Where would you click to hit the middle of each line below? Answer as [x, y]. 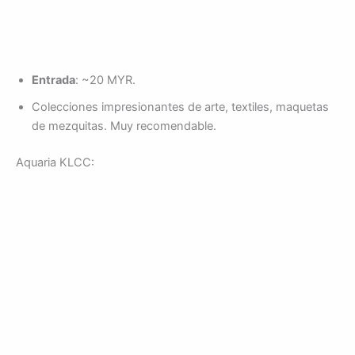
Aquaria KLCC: [55, 162]
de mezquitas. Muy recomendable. [124, 126]
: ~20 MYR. [105, 80]
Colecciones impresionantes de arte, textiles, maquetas [180, 107]
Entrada [53, 80]
